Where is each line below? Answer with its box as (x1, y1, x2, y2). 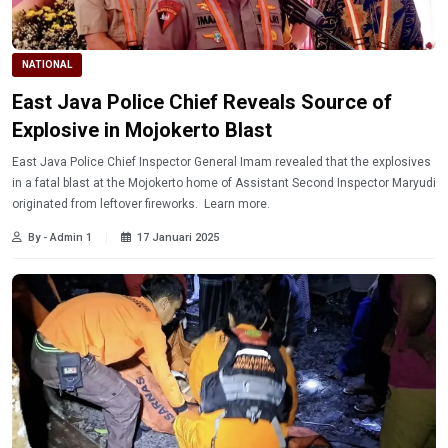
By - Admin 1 (28, 230, 92, 244)
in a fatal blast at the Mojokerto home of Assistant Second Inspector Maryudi (12, 175, 436, 190)
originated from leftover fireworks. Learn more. (204, 196, 270, 211)
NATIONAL (22, 58, 72, 70)
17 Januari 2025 (137, 230, 219, 244)
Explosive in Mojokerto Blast (12, 117, 272, 142)
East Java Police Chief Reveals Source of (12, 89, 392, 114)
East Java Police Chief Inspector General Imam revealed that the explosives (12, 154, 70, 169)
